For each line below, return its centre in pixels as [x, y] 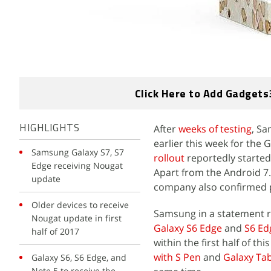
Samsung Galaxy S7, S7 [78, 152]
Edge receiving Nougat [77, 165]
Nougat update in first [77, 218]
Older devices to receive [80, 205]
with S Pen [177, 257]
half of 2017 [55, 231]
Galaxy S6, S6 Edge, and [79, 257]
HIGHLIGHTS [49, 129]
